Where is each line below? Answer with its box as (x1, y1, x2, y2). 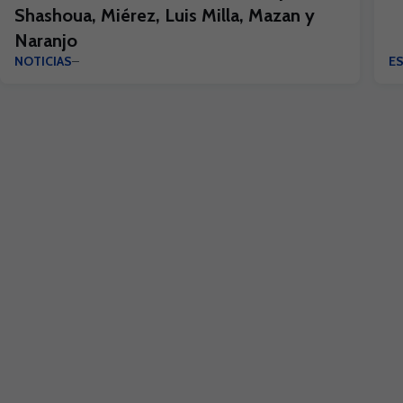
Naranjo (14, 30, 77, 51)
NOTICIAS (14, 53, 72, 69)
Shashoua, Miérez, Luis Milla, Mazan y (14, 4, 315, 26)
